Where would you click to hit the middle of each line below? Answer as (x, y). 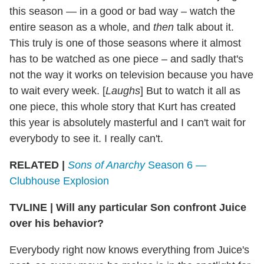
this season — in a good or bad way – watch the (122, 11)
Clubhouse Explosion (59, 181)
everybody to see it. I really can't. (86, 139)
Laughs (123, 91)
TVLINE (30, 208)
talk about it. (204, 27)
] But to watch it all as (190, 91)
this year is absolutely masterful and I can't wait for (128, 123)
